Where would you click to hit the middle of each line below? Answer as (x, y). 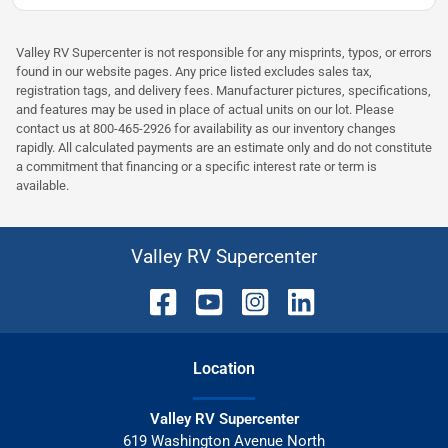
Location (224, 369)
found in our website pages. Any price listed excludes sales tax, (194, 72)
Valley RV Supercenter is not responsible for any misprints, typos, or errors (224, 53)
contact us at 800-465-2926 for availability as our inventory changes (206, 129)
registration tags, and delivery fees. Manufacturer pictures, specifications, (223, 91)
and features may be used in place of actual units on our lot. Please (205, 110)
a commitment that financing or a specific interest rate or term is (196, 167)
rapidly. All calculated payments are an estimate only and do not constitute (224, 148)
